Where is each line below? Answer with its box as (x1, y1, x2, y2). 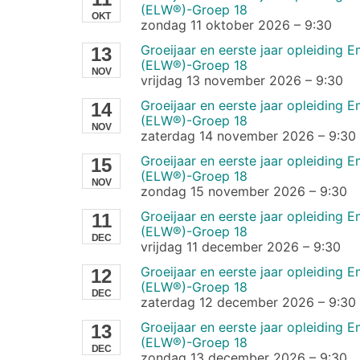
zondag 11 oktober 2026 (140, 16, 290, 33)
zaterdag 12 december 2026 (140, 293, 314, 310)
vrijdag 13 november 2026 (140, 72, 301, 88)
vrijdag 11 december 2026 (140, 238, 299, 255)
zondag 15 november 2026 (140, 182, 305, 199)
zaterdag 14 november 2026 (140, 127, 314, 144)
